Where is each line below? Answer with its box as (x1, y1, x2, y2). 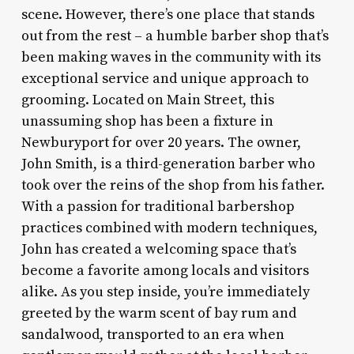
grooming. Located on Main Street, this (21, 90, 274, 109)
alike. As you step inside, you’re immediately (21, 282, 310, 301)
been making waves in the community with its (21, 47, 321, 66)
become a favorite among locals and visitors (21, 261, 309, 280)
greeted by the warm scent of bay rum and (21, 303, 296, 322)
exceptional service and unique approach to (21, 69, 309, 88)
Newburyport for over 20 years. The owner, (21, 133, 301, 152)
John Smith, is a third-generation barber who (21, 154, 315, 173)
